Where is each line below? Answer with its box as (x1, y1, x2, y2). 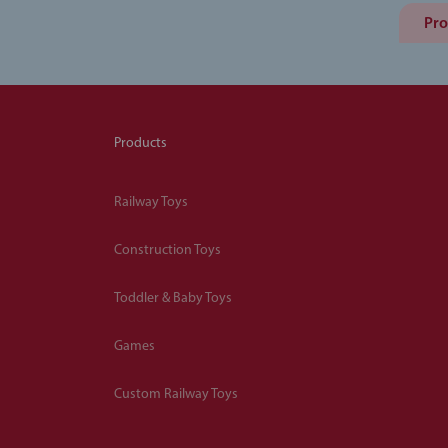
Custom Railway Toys (114, 386, 238, 402)
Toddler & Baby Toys (114, 290, 232, 306)
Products (114, 136, 167, 152)
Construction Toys (114, 242, 221, 258)
